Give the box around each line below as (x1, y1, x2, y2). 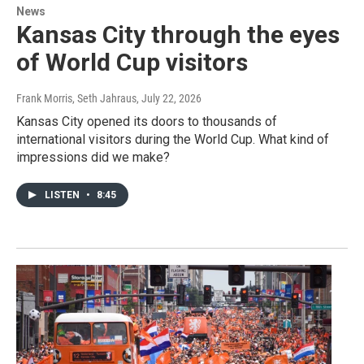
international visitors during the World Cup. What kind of (16, 132, 329, 148)
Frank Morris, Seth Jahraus (16, 92, 136, 106)
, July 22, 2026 (136, 92, 201, 106)
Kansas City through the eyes (16, 20, 340, 50)
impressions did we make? (16, 149, 170, 166)
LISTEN (45, 189, 82, 201)
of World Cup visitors (16, 48, 248, 77)
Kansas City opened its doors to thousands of (16, 114, 277, 130)
